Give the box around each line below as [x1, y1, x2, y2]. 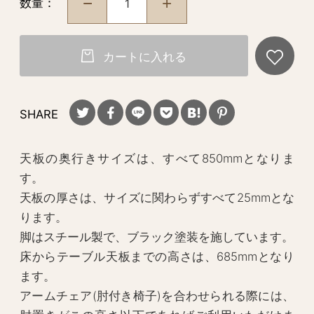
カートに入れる [102, 50, 186, 64]
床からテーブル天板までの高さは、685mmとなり [20, 250, 294, 264]
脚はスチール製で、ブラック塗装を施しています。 [20, 230, 294, 245]
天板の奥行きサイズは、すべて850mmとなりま [20, 151, 294, 166]
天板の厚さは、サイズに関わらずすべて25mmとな [20, 191, 294, 205]
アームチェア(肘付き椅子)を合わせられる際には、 [20, 289, 294, 303]
